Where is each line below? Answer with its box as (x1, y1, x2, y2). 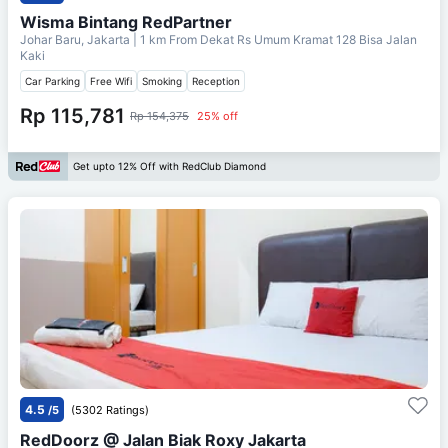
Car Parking (25, 74, 80, 87)
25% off (197, 108, 238, 123)
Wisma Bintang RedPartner (20, 11, 232, 32)
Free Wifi (90, 74, 132, 87)
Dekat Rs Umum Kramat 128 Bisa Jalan (200, 31, 417, 47)
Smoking (142, 74, 182, 87)
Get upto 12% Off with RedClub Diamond (73, 160, 266, 173)
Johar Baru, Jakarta (20, 31, 133, 47)
